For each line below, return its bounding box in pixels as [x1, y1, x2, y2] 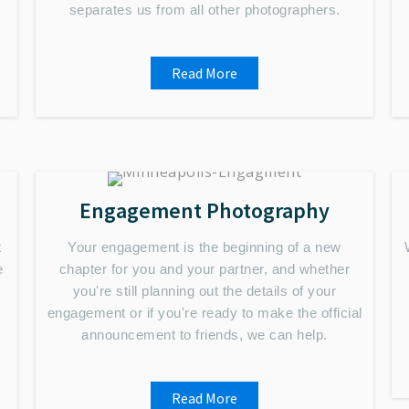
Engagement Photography [79, 196, 330, 225]
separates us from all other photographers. [68, 2, 341, 17]
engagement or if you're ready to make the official [47, 305, 362, 320]
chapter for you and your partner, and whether [58, 261, 351, 277]
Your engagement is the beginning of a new [68, 239, 341, 255]
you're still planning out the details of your [72, 283, 337, 299]
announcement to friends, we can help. [81, 327, 328, 342]
